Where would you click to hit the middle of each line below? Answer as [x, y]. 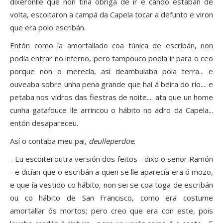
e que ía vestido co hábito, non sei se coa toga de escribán [111, 185]
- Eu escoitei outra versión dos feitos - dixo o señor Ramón [111, 159]
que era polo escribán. [48, 28]
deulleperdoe [111, 141]
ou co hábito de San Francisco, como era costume [111, 198]
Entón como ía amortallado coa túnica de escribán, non [111, 46]
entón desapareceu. [44, 123]
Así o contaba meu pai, [49, 141]
